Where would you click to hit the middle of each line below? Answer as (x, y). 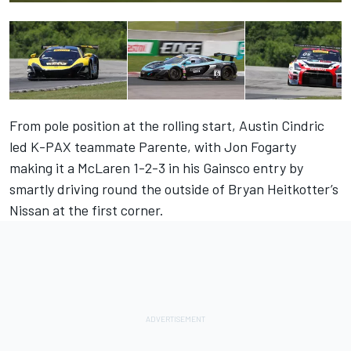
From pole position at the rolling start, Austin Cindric (167, 126)
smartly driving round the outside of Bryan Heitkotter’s (174, 189)
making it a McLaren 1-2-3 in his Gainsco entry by (156, 168)
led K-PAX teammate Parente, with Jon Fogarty (153, 147)
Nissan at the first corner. (87, 210)
